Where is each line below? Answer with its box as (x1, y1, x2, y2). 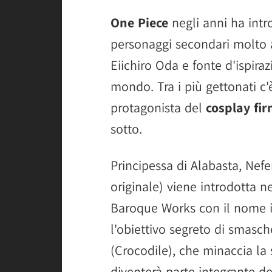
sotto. (110, 120, 142, 137)
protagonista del (110, 98, 206, 116)
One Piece (110, 13, 168, 31)
